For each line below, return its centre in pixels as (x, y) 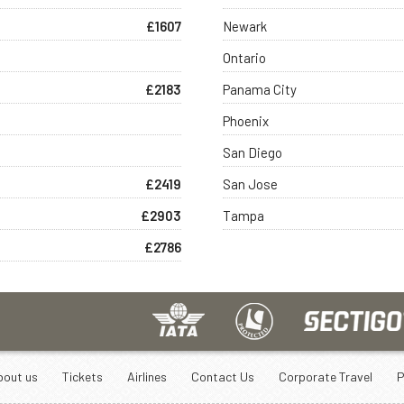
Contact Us (222, 376)
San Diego (253, 152)
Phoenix (246, 120)
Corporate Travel (325, 376)
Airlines (147, 376)
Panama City (260, 89)
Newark (245, 26)
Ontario (245, 57)
